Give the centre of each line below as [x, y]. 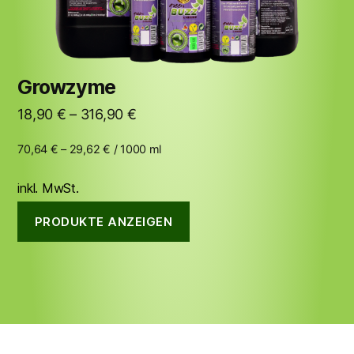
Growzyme [67, 87]
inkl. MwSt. [48, 188]
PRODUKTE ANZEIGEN [104, 221]
